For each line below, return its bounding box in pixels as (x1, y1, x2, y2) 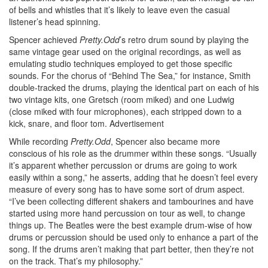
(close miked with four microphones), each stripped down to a (9, 105, 242, 117)
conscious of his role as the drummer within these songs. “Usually (9, 147, 257, 159)
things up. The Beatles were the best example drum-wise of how (9, 218, 252, 231)
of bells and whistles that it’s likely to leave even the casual (9, 3, 230, 16)
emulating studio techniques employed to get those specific (9, 57, 232, 69)
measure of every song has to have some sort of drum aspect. (9, 182, 245, 195)
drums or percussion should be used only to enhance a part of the (9, 230, 258, 243)
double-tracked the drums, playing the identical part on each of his (9, 81, 259, 93)
